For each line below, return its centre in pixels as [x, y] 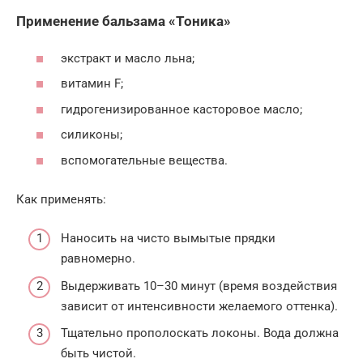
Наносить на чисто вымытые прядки [168, 239]
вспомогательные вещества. [144, 160]
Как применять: [61, 199]
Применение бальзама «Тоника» [124, 22]
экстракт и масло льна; [128, 58]
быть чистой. [98, 354]
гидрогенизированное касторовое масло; [181, 109]
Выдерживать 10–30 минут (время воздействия [199, 286]
